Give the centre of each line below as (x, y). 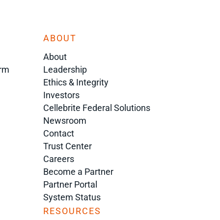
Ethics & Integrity (76, 82)
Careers (59, 159)
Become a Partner (79, 172)
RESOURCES (72, 211)
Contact (59, 134)
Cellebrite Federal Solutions (97, 108)
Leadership (65, 70)
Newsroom (65, 121)
